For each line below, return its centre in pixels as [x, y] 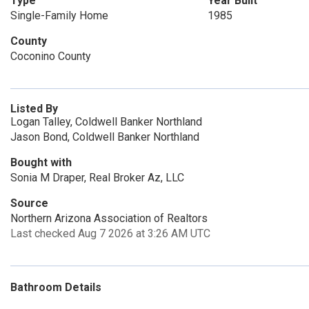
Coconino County [51, 56]
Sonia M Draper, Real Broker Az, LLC [97, 178]
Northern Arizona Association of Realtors [109, 218]
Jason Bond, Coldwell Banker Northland [105, 137]
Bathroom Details [56, 287]
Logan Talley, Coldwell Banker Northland [106, 122]
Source [29, 203]
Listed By [34, 109]
